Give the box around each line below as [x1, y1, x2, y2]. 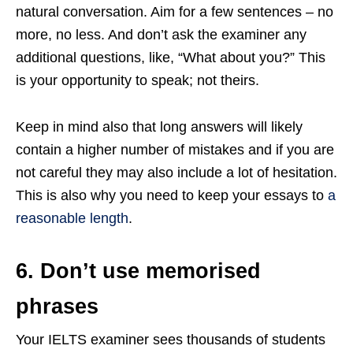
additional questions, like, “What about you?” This [16, 50, 325, 66]
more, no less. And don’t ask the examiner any [16, 27, 307, 43]
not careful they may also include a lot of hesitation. [16, 165, 337, 181]
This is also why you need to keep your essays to [16, 188, 328, 204]
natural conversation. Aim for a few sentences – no [16, 4, 333, 20]
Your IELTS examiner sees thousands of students [16, 332, 325, 348]
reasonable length [16, 210, 128, 227]
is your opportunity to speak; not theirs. [16, 72, 259, 89]
